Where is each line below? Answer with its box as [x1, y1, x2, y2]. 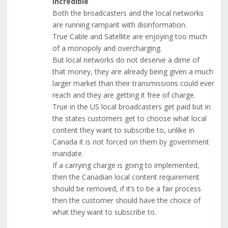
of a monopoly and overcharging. [52, 43, 162, 53]
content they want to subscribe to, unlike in [52, 125, 194, 135]
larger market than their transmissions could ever [52, 78, 214, 89]
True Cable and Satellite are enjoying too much [52, 32, 207, 42]
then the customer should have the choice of [52, 195, 201, 206]
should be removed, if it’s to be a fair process [52, 184, 201, 194]
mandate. [52, 149, 83, 159]
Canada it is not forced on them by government [52, 137, 209, 147]
